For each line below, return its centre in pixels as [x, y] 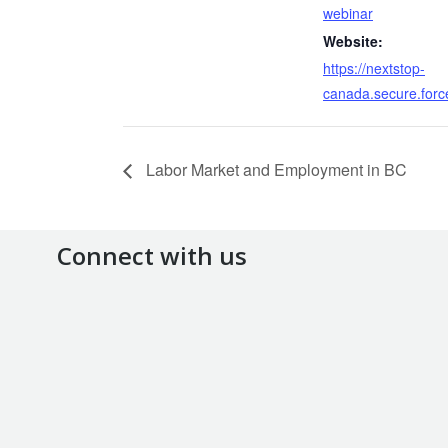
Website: [353, 41]
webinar [348, 13]
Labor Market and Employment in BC [274, 170]
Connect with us [152, 256]
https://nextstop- [374, 68]
